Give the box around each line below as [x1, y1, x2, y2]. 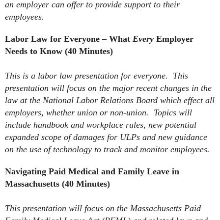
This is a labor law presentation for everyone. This [5, 71, 188, 81]
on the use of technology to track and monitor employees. [5, 144, 212, 154]
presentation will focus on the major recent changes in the [5, 83, 212, 93]
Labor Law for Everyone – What [5, 34, 133, 44]
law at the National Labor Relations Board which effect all [5, 95, 215, 105]
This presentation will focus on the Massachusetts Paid [5, 203, 201, 213]
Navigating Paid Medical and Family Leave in [5, 166, 179, 176]
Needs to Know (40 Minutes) [5, 46, 113, 56]
